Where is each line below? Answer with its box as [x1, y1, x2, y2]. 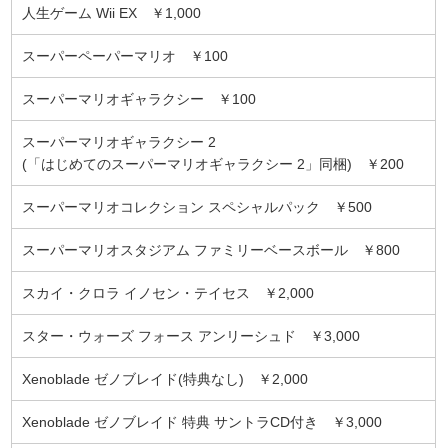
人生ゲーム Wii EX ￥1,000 [22, 4, 202, 21]
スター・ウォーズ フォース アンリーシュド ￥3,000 [22, 327, 361, 344]
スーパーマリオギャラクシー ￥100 [22, 90, 257, 107]
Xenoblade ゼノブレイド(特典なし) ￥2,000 [22, 370, 309, 387]
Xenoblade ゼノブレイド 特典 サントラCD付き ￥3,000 [22, 413, 383, 430]
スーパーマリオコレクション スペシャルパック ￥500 [22, 198, 373, 215]
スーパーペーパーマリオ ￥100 [22, 47, 229, 64]
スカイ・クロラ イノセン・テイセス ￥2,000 [22, 284, 315, 301]
